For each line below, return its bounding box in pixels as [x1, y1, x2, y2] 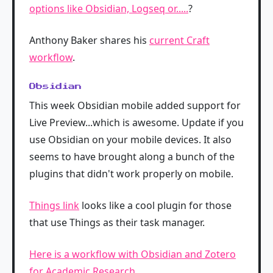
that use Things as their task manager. [29, 215, 205, 229]
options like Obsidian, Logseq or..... [29, 1, 188, 15]
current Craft [149, 33, 210, 47]
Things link [29, 198, 79, 212]
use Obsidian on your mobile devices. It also [29, 132, 232, 146]
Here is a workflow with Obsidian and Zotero [29, 247, 236, 261]
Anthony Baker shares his [29, 33, 149, 47]
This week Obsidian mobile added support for [29, 98, 241, 112]
